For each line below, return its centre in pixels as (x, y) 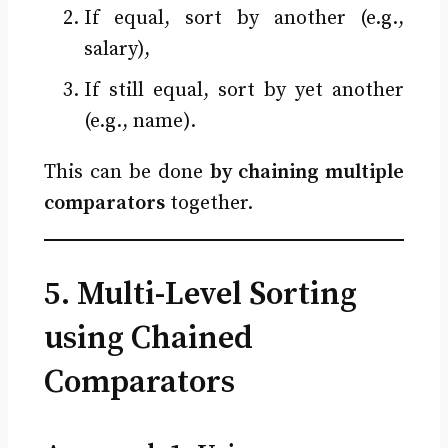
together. (208, 204)
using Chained (148, 339)
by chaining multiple (307, 173)
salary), (116, 50)
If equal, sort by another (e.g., (244, 19)
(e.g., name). (139, 122)
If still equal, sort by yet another (244, 91)
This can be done (127, 173)
